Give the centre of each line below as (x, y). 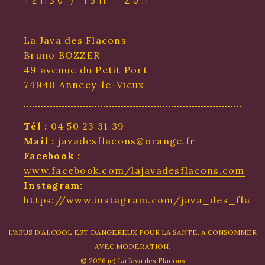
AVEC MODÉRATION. (132, 247)
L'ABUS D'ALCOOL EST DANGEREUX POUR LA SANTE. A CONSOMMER (132, 232)
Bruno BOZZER (62, 55)
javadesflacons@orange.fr (125, 141)
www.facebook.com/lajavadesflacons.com (134, 171)
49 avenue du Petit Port (86, 70)
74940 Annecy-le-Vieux (84, 85)
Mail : (39, 141)
